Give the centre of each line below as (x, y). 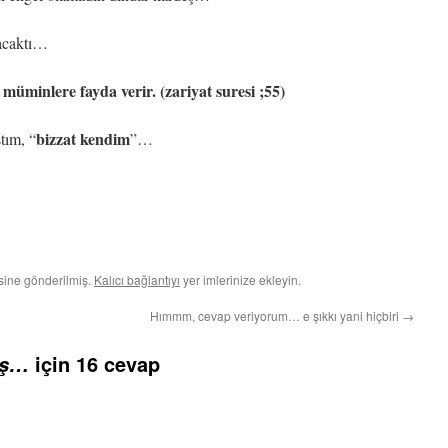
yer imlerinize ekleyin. (240, 279)
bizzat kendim (83, 138)
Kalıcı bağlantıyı (137, 279)
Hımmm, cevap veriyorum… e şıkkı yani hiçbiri (276, 315)
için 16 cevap (94, 363)
